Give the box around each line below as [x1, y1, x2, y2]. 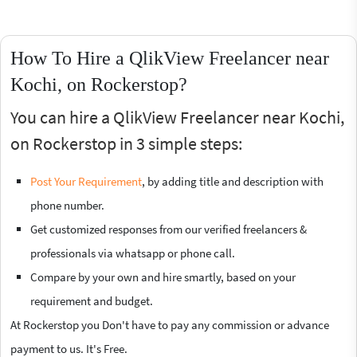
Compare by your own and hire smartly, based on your [30, 269, 296, 285]
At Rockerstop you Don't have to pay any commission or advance [10, 317, 329, 333]
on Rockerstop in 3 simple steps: [10, 132, 242, 155]
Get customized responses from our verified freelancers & [30, 222, 307, 237]
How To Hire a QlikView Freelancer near [10, 48, 329, 69]
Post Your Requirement [30, 174, 142, 190]
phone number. [30, 198, 104, 214]
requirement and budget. [30, 293, 153, 309]
